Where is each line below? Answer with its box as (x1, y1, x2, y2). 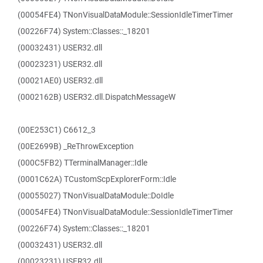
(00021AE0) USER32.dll (18, 75, 103, 86)
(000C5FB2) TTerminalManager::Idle (18, 157, 147, 168)
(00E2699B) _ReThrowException (18, 141, 134, 151)
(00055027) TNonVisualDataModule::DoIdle (18, 190, 174, 201)
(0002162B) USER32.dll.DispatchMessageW (18, 92, 176, 102)
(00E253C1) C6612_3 (18, 124, 96, 135)
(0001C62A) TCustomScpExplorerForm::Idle (18, 174, 176, 184)
